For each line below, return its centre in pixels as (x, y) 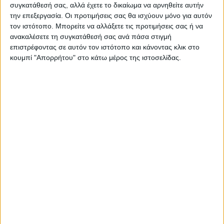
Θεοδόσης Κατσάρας (112, 26)
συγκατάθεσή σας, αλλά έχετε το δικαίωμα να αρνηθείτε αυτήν (107, 5)
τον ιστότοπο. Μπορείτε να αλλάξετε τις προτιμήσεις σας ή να (106, 26)
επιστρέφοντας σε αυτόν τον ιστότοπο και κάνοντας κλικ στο (105, 47)
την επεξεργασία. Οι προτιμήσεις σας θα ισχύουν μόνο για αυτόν (111, 16)
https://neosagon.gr (112, 41)
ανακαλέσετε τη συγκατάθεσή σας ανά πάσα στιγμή (91, 37)
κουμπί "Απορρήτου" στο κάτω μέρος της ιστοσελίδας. (95, 58)
